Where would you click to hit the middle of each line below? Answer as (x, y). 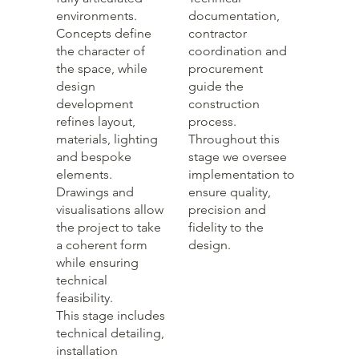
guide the (216, 86)
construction (224, 103)
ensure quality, (229, 192)
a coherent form (102, 244)
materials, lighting (107, 139)
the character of (101, 50)
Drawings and (95, 192)
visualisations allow (110, 209)
